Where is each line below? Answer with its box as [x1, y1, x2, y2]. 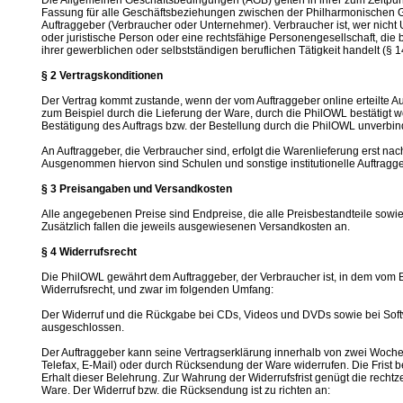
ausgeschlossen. [41, 321, 124, 334]
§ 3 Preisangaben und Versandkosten [41, 183, 232, 195]
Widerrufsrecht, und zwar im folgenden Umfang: [41, 283, 273, 296]
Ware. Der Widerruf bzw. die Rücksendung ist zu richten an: [41, 384, 330, 397]
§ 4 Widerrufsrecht [41, 246, 137, 258]
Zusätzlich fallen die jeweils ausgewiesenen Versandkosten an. [41, 220, 350, 233]
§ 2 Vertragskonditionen [41, 69, 163, 82]
